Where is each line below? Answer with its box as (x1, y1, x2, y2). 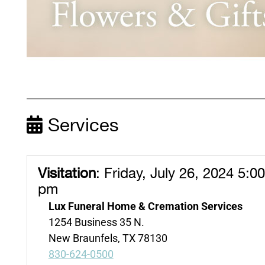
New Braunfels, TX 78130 (48, 231, 167, 244)
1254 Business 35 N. (48, 215, 144, 228)
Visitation (37, 162, 96, 185)
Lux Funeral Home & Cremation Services (48, 199, 243, 212)
